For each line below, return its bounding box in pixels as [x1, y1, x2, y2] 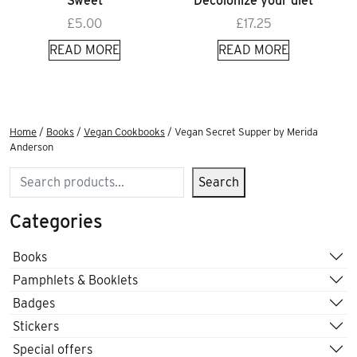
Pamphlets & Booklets [13, 272, 138, 288]
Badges [13, 295, 55, 311]
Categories [10, 210, 103, 233]
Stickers [13, 318, 59, 334]
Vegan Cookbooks [84, 126, 165, 139]
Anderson [10, 141, 53, 154]
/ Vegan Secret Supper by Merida [165, 126, 318, 139]
